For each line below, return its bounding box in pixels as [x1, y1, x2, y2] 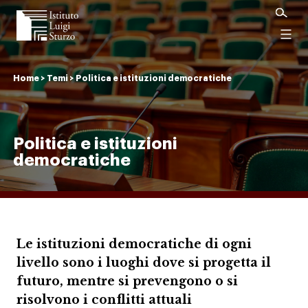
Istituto [16, 3, 67, 19]
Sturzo [16, 49, 63, 66]
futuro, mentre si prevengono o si [16, 274, 238, 289]
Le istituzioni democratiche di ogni [16, 236, 252, 252]
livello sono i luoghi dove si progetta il [16, 255, 271, 270]
